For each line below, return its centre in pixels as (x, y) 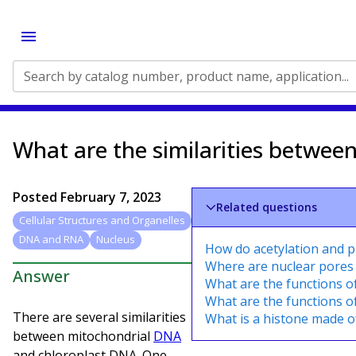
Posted (37, 197)
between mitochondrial (83, 336)
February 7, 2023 (111, 197)
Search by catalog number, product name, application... (186, 76)
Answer (41, 276)
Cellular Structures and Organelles (102, 221)
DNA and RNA (51, 240)
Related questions (267, 207)
